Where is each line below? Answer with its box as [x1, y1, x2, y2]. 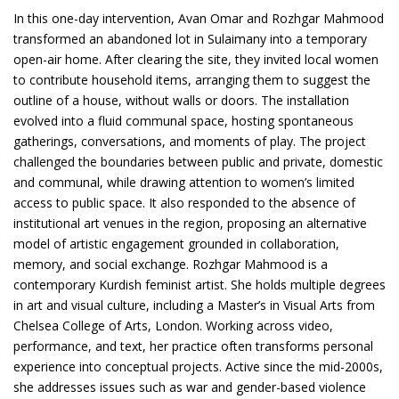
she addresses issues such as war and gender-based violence [13, 378, 366, 395]
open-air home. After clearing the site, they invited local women [13, 50, 379, 68]
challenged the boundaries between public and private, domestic [13, 152, 383, 170]
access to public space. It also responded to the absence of [13, 193, 355, 211]
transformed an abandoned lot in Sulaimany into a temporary [13, 29, 367, 47]
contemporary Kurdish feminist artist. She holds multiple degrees [13, 275, 386, 293]
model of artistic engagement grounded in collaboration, [13, 234, 339, 252]
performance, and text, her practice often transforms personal [13, 337, 373, 354]
